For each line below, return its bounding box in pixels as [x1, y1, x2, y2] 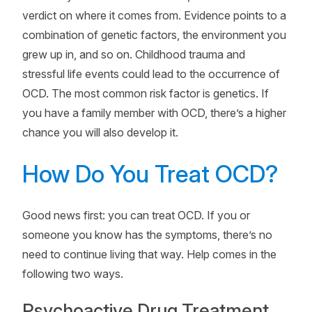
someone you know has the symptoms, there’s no [22, 228, 272, 242]
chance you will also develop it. [22, 125, 178, 139]
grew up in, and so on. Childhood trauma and [22, 47, 245, 61]
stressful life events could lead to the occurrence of [22, 67, 280, 81]
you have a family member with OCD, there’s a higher [22, 106, 286, 120]
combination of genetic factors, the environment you [22, 28, 286, 42]
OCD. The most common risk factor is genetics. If [22, 86, 269, 100]
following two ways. [22, 267, 123, 281]
